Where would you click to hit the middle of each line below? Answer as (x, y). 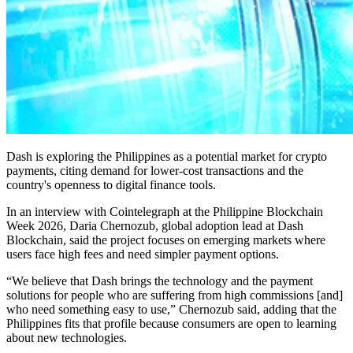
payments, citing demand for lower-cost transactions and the (155, 170)
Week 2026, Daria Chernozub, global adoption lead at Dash (155, 225)
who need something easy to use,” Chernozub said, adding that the (171, 309)
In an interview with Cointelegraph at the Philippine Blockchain (165, 211)
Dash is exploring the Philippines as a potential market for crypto (167, 156)
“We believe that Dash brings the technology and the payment (160, 281)
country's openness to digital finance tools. (113, 184)
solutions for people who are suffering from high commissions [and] (175, 295)
